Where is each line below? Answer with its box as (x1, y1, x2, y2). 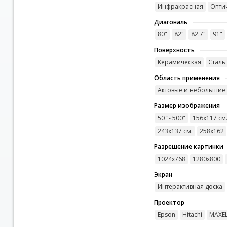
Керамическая (157, 58, 201, 67)
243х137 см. (157, 127, 193, 136)
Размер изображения (154, 101, 220, 110)
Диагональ (154, 18, 187, 27)
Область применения (154, 73, 220, 83)
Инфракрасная (157, 2, 203, 11)
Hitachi (182, 210, 202, 219)
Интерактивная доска (157, 182, 222, 192)
